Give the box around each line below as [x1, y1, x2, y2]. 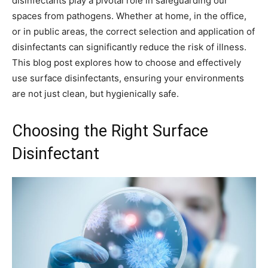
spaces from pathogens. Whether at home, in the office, [12, 10, 246, 22]
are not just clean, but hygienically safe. [12, 88, 179, 100]
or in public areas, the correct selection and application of [12, 26, 255, 38]
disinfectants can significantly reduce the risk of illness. [12, 41, 246, 53]
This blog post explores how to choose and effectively [12, 57, 241, 69]
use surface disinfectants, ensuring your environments [12, 72, 244, 84]
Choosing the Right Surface [12, 121, 208, 141]
